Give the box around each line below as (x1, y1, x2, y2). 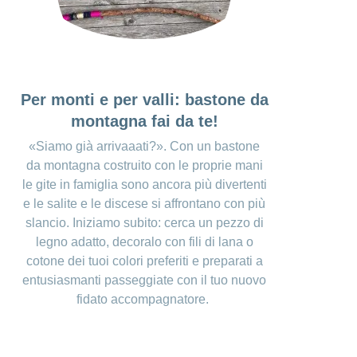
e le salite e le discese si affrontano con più (23, 197, 266, 211)
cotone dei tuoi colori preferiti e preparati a (25, 254, 263, 269)
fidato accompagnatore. (76, 292, 213, 307)
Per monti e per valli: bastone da (20, 91, 269, 109)
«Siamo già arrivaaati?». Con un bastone (29, 139, 261, 154)
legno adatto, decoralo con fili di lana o (35, 235, 253, 249)
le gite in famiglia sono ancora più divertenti (22, 178, 267, 192)
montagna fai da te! (70, 112, 218, 131)
